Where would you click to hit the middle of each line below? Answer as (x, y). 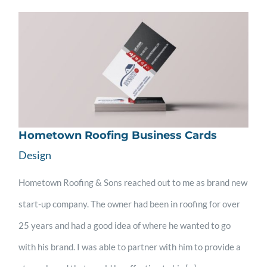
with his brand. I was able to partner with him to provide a (130, 246)
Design (35, 155)
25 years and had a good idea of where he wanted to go (125, 225)
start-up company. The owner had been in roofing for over (130, 204)
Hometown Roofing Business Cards (118, 135)
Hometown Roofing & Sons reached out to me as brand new (133, 182)
